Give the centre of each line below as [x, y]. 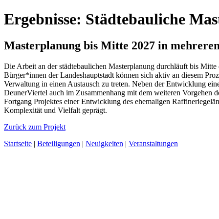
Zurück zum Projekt [35, 127]
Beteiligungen [59, 143]
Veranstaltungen [153, 143]
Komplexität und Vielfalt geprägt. [55, 110]
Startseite [18, 143]
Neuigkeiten [104, 143]
